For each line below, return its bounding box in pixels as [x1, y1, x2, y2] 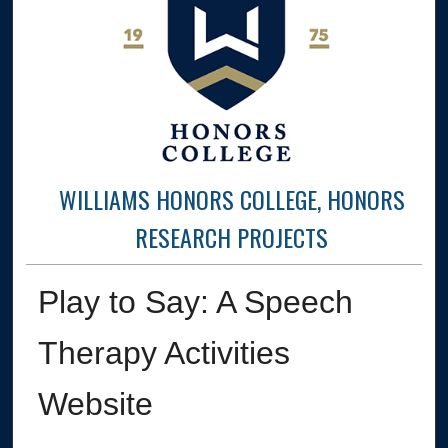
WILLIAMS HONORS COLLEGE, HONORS [58, 181, 405, 218]
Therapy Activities [37, 335, 290, 372]
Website [37, 386, 153, 423]
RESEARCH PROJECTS [135, 219, 329, 256]
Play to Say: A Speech [37, 284, 353, 321]
